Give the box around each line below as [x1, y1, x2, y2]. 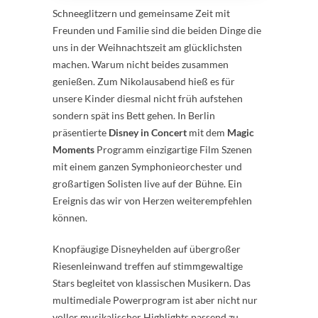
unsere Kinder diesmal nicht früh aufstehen [53, 92, 243, 104]
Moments [53, 143, 94, 155]
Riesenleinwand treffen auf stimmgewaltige [53, 260, 243, 272]
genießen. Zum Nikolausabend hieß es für [53, 75, 235, 87]
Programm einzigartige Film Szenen [94, 143, 252, 155]
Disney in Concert [109, 126, 187, 138]
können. [53, 212, 87, 224]
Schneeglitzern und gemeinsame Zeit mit [53, 7, 230, 19]
